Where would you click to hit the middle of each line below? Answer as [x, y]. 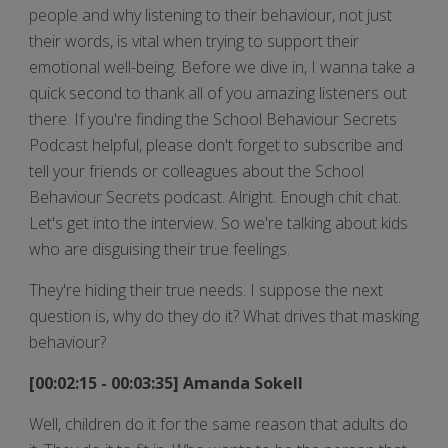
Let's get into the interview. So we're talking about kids [218, 222]
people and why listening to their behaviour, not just [210, 14]
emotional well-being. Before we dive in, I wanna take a [222, 66]
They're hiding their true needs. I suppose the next [206, 289]
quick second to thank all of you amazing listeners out [218, 92]
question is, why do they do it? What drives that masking [224, 315]
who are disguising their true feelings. [159, 248]
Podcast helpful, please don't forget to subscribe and [216, 144]
